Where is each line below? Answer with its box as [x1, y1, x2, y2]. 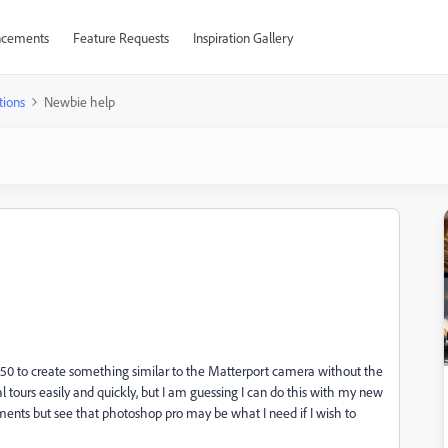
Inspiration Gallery [192, 29, 293, 46]
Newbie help [44, 93, 115, 110]
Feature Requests [72, 29, 169, 46]
